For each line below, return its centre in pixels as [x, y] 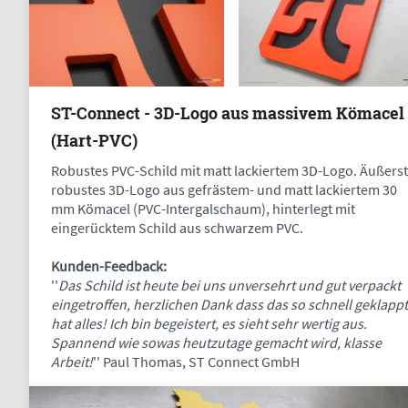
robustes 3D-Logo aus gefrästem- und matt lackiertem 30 [224, 190]
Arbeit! [72, 362]
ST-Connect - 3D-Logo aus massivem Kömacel [228, 113]
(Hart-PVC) [94, 141]
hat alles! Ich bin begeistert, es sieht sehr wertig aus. [209, 324]
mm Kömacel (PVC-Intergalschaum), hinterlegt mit [203, 209]
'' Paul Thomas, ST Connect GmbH [196, 362]
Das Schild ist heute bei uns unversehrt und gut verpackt [229, 286]
